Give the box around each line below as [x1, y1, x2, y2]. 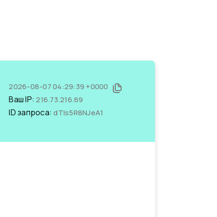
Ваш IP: [9, 94, 36, 105]
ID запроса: [9, 107, 54, 118]
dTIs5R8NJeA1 [53, 108, 104, 118]
